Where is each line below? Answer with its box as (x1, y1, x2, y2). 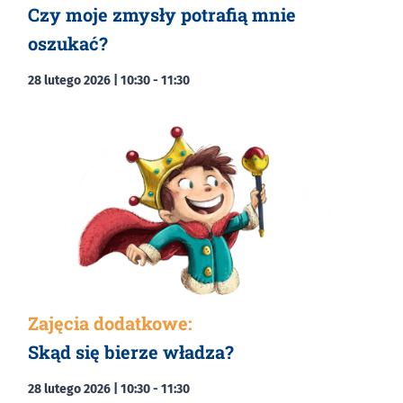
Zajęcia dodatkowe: (28, 311, 192, 336)
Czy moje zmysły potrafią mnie (28, 2, 296, 26)
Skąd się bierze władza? (28, 340, 234, 364)
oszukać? (28, 31, 108, 55)
